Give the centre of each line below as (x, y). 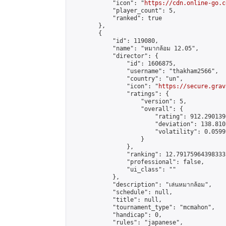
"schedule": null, (121, 192)
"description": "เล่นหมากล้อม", (141, 185)
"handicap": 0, (116, 215)
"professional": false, (137, 162)
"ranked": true (116, 18)
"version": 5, (128, 101)
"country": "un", (127, 79)
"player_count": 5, (123, 11)
